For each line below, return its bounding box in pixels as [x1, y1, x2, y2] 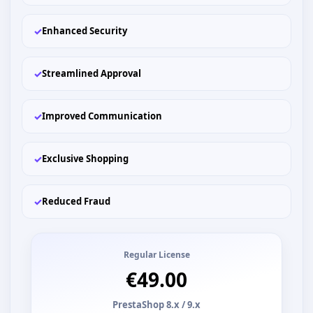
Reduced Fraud [42, 195, 110, 208]
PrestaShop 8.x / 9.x [112, 298, 201, 311]
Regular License [123, 249, 190, 261]
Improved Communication [42, 110, 162, 122]
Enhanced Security [42, 24, 127, 37]
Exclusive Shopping [42, 152, 129, 165]
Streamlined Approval [42, 67, 141, 80]
